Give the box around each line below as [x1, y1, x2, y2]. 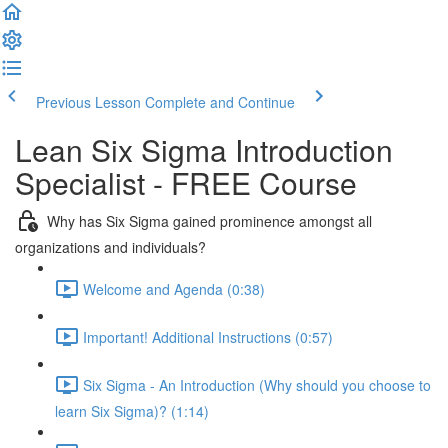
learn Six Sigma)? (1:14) [55, 401, 209, 421]
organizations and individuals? [15, 237, 206, 257]
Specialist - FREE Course [15, 161, 357, 204]
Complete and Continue [145, 92, 295, 112]
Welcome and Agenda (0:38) [83, 278, 265, 299]
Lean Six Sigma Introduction [15, 128, 393, 171]
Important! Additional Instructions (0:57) [83, 326, 333, 347]
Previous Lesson [36, 92, 141, 112]
